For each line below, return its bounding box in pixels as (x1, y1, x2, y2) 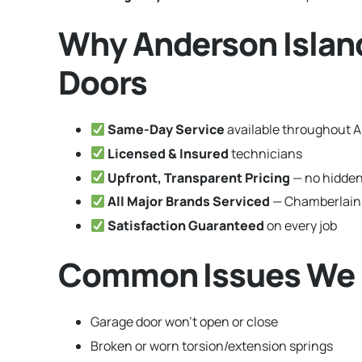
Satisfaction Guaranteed (107, 217, 265, 235)
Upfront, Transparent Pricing (107, 168, 291, 187)
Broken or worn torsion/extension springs (90, 336, 333, 355)
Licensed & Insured (107, 144, 229, 162)
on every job (264, 217, 338, 235)
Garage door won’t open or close (90, 313, 278, 331)
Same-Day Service (107, 120, 225, 138)
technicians (229, 144, 303, 162)
